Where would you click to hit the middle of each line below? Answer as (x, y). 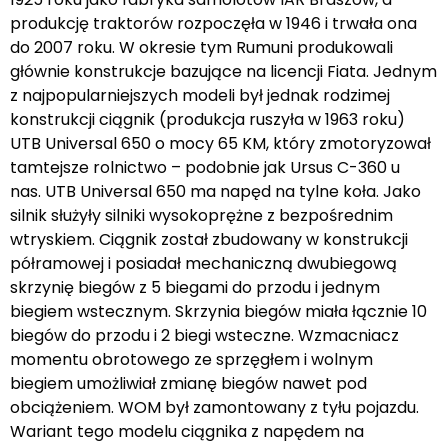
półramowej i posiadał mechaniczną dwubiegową (203, 263)
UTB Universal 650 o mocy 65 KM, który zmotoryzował (220, 143)
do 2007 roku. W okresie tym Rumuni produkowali (201, 47)
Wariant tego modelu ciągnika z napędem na (187, 431)
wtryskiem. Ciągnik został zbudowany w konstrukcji (209, 239)
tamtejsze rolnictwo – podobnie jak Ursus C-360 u (205, 167)
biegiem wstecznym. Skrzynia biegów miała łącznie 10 (218, 311)
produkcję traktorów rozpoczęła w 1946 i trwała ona (213, 23)
